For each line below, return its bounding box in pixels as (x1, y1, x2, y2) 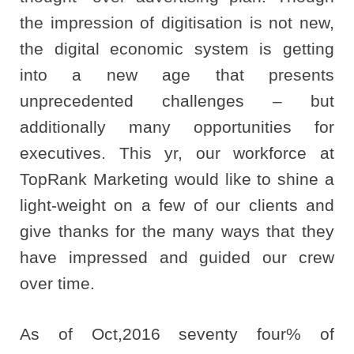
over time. (20, 273, 95, 292)
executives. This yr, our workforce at (20, 143, 334, 162)
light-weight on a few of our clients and (20, 195, 334, 214)
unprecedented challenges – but (20, 91, 334, 110)
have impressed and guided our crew (20, 247, 334, 266)
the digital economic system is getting (20, 39, 334, 58)
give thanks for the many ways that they (20, 221, 334, 240)
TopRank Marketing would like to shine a (20, 169, 334, 188)
